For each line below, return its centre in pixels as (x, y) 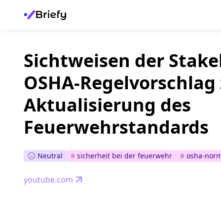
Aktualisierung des (107, 105)
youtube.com (48, 180)
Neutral (50, 156)
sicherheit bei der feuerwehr (125, 156)
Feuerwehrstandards (116, 127)
